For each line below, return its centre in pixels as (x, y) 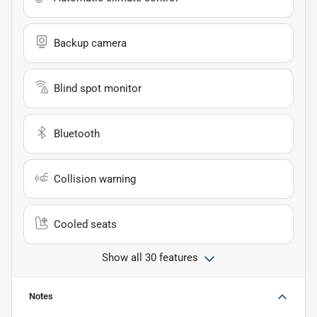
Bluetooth (77, 133)
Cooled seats (85, 224)
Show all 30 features (150, 257)
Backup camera (90, 43)
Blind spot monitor (98, 88)
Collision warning (95, 179)
